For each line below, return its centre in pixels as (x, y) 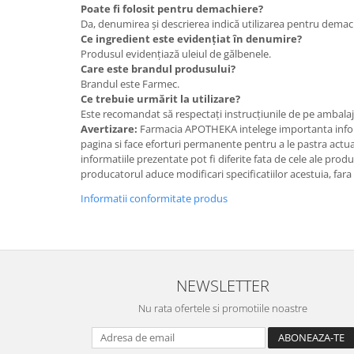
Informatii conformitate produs (154, 198)
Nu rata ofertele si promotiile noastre (223, 308)
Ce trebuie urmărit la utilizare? (160, 98)
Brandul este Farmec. (130, 83)
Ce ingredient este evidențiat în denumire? (191, 38)
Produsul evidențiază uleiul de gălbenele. (176, 53)
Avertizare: (110, 128)
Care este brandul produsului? (158, 68)
